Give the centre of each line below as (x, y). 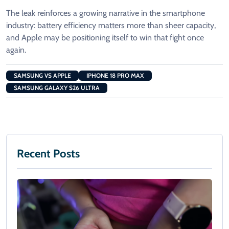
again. (16, 50)
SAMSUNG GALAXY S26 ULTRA (57, 88)
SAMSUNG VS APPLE (42, 76)
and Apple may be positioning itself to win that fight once (105, 38)
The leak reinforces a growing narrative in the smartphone (106, 13)
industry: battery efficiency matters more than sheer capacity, (111, 26)
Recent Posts (48, 154)
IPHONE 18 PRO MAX (115, 76)
